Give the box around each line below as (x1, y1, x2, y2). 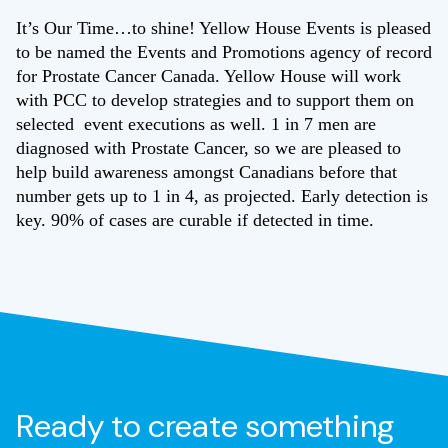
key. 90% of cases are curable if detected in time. (16, 210, 379, 230)
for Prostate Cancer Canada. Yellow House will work (16, 66, 401, 86)
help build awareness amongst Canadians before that (16, 162, 397, 182)
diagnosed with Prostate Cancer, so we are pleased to (16, 138, 401, 158)
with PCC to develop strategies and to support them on (16, 90, 414, 110)
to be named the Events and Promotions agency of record (16, 42, 432, 62)
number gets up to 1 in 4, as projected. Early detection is (16, 186, 428, 206)
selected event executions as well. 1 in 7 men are (16, 114, 376, 134)
